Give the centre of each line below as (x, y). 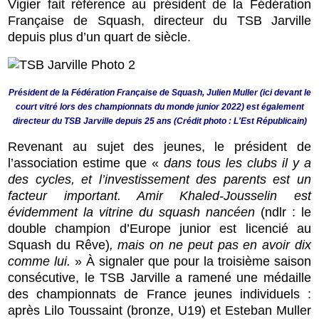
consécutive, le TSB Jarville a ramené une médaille (159, 278)
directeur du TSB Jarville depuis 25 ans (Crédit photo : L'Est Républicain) (159, 121)
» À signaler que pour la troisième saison (191, 262)
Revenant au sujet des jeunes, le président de (159, 147)
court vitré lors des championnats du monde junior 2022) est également (159, 107)
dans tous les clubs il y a (237, 163)
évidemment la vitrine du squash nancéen (131, 213)
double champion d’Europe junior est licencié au (159, 229)
